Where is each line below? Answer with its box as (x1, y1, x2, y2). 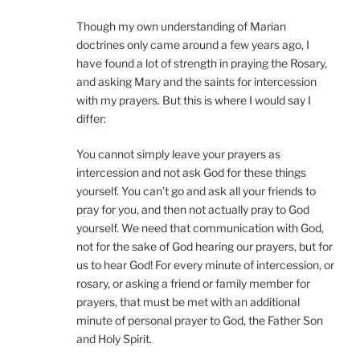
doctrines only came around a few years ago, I (76, 37, 309, 51)
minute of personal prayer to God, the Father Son (76, 313, 323, 327)
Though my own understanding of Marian (76, 18, 286, 33)
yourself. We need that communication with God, (76, 220, 324, 235)
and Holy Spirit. (76, 331, 152, 346)
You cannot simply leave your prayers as (76, 146, 280, 161)
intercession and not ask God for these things (76, 165, 306, 179)
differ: (76, 111, 106, 125)
